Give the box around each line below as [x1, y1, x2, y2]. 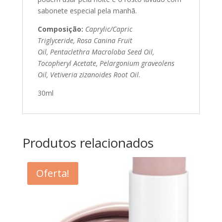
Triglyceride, [37, 36, 77, 46]
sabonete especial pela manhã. [37, 6, 137, 16]
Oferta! [36, 166, 69, 180]
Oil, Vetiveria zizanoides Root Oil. [37, 70, 141, 80]
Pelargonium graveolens [99, 58, 174, 68]
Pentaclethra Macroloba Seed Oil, [50, 47, 154, 57]
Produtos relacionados [22, 134, 154, 152]
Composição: [37, 24, 83, 34]
